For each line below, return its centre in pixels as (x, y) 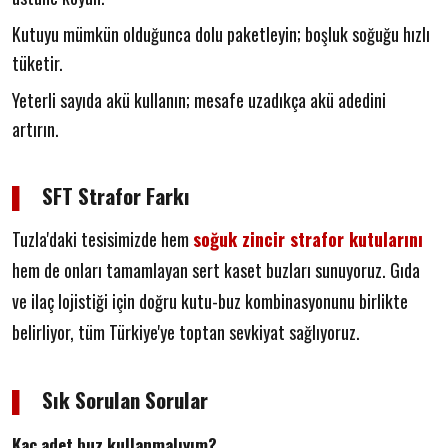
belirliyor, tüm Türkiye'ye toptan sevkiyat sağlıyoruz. (186, 331)
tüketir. (37, 62)
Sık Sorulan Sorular (122, 399)
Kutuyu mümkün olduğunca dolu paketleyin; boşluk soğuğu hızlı (221, 33)
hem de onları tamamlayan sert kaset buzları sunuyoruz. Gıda (216, 269)
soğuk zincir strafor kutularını (308, 238)
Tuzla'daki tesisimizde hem (102, 238)
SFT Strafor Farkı (113, 195)
